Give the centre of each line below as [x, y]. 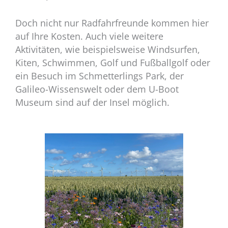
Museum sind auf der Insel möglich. [94, 102]
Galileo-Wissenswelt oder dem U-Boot [97, 89]
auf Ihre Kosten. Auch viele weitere [89, 36]
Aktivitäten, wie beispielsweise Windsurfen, [108, 49]
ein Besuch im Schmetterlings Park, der [99, 76]
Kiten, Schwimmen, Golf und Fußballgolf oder [113, 62]
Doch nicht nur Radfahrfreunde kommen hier [112, 23]
